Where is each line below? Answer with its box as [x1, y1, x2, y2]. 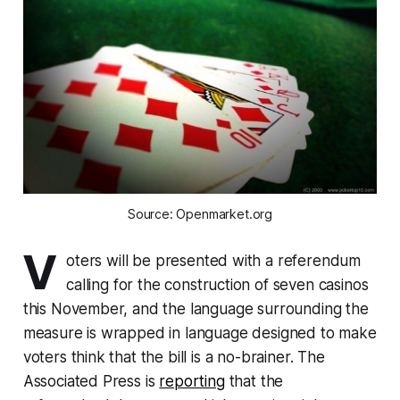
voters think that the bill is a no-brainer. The [22, 347, 325, 366]
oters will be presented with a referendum [66, 251, 362, 270]
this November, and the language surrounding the [22, 299, 369, 318]
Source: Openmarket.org [127, 205, 273, 221]
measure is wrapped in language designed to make [22, 323, 377, 342]
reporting [159, 371, 225, 390]
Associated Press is [22, 371, 160, 390]
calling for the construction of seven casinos [66, 275, 369, 294]
